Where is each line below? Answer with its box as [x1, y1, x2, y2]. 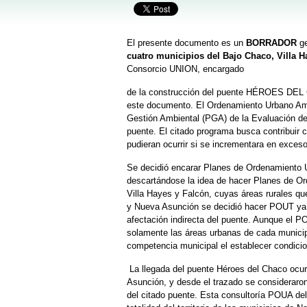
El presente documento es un [126, 38, 246, 48]
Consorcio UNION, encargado [126, 64, 244, 74]
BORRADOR [245, 38, 297, 48]
